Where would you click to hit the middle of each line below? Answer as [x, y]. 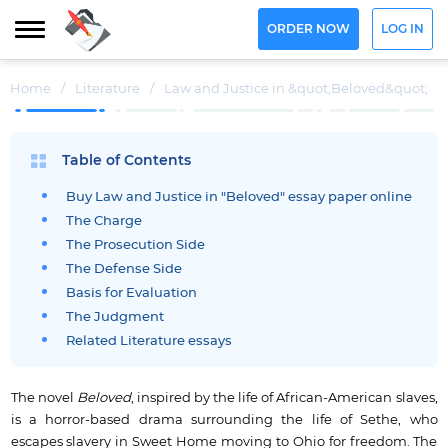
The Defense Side [123, 269]
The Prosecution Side [135, 245]
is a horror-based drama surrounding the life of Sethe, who [224, 420]
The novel [43, 398]
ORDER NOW [308, 29]
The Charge [103, 221]
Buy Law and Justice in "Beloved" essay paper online [238, 197]
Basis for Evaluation [131, 293]
